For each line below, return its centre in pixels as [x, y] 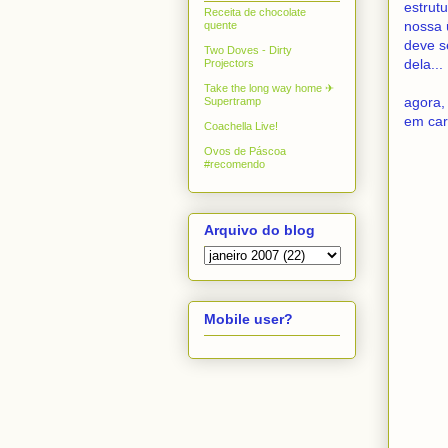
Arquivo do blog [259, 230]
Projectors [229, 63]
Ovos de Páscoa [245, 151]
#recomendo [234, 164]
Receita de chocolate [255, 12]
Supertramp [232, 101]
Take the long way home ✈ [269, 88]
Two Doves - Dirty [248, 50]
